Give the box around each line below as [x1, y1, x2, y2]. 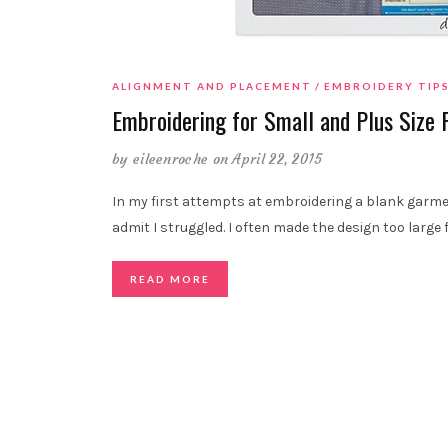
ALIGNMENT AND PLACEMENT [112, 80, 312, 93]
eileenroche [132, 150, 209, 169]
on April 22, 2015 [212, 150, 323, 169]
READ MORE [130, 273, 210, 286]
